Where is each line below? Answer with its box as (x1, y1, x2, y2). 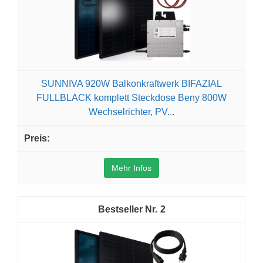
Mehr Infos (112, 163, 151, 173)
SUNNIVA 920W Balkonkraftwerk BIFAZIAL (41, 78, 222, 89)
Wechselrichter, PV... (89, 106, 174, 117)
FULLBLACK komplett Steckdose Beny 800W (36, 92, 227, 103)
